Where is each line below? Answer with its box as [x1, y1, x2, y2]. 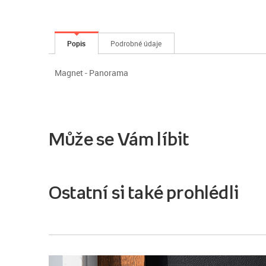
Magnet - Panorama [55, 66, 128, 78]
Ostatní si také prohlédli [49, 182, 239, 202]
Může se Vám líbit [49, 129, 189, 148]
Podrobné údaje [110, 38, 162, 48]
